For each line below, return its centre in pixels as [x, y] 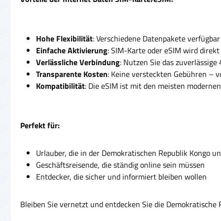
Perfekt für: [40, 125]
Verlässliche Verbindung [78, 62]
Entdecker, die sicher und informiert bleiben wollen [121, 176]
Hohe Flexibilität [64, 38]
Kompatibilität [60, 86]
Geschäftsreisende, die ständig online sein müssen [120, 165]
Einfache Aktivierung [72, 50]
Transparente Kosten [72, 74]
